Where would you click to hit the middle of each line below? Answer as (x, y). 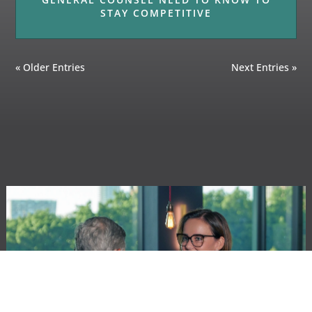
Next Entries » (264, 67)
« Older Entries (50, 67)
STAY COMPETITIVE (156, 13)
